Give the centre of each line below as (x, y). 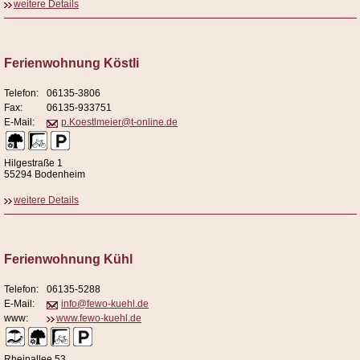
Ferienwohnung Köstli (72, 63)
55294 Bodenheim (45, 175)
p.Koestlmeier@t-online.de (119, 123)
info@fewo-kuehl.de (105, 304)
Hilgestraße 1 (33, 164)
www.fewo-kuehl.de (99, 319)
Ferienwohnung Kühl (68, 260)
